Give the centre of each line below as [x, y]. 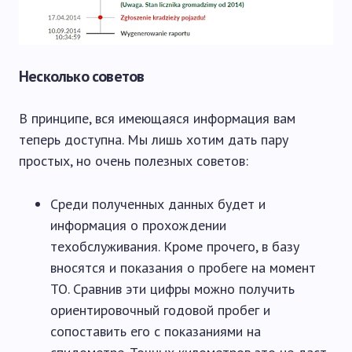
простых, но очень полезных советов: [134, 161]
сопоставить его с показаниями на [156, 332]
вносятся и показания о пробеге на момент [183, 268]
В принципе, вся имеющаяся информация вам [157, 119]
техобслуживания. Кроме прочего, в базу [175, 247]
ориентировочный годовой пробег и [160, 310]
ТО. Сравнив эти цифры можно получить [172, 289]
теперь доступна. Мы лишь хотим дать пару [154, 140]
